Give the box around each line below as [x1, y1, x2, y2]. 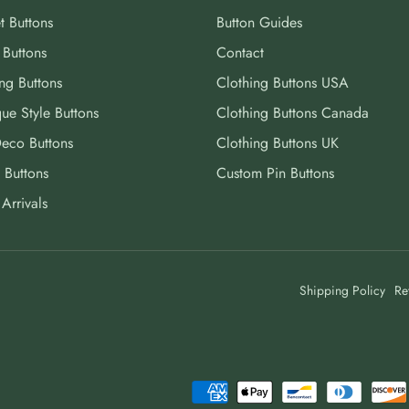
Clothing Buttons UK [216, 131, 340, 153]
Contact [216, 41, 265, 63]
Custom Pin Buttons [216, 162, 335, 184]
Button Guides [216, 11, 303, 33]
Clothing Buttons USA [216, 71, 350, 93]
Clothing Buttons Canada [216, 101, 370, 123]
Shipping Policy [299, 280, 385, 299]
